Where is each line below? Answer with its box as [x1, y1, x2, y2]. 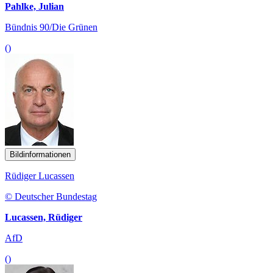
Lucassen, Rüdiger [5, 211, 82, 222]
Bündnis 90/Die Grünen [5, 21, 97, 32]
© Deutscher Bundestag [5, 191, 97, 202]
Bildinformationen [10, 149, 71, 159]
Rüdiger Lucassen [5, 170, 74, 181]
